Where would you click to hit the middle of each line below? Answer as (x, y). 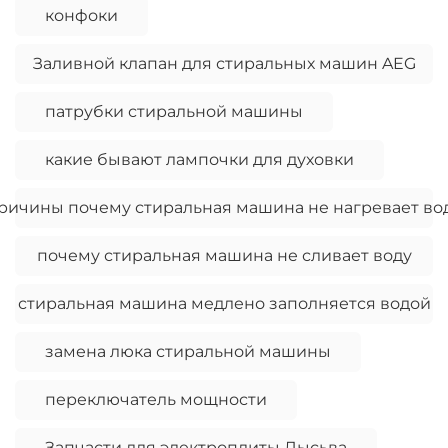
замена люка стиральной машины (188, 352)
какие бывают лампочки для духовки (199, 160)
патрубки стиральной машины (174, 112)
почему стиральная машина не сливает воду (224, 256)
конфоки (81, 16)
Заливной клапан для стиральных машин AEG (224, 64)
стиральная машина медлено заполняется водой (224, 304)
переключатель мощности (156, 400)
